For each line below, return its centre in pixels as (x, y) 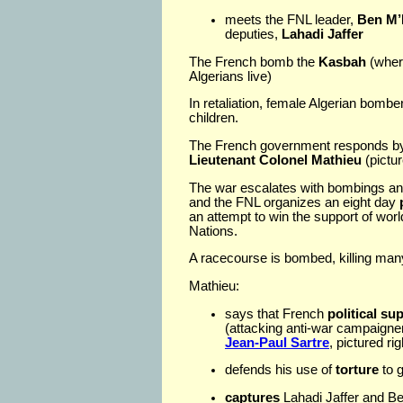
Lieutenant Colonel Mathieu (275, 160)
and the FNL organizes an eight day (294, 202)
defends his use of (280, 370)
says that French (276, 313)
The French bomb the (254, 62)
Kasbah (342, 62)
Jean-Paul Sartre (277, 342)
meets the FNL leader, (289, 20)
